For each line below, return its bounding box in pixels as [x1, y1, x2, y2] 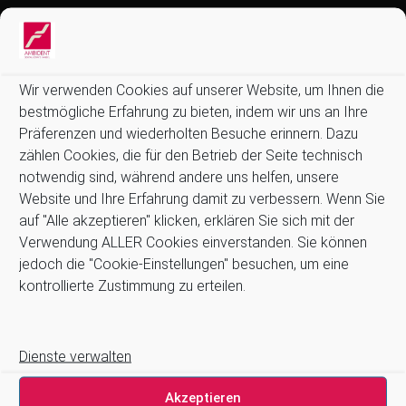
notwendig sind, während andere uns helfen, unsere [19, 168, 339, 186]
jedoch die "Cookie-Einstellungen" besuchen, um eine [19, 255, 349, 273]
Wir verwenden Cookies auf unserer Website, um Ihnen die [19, 81, 384, 99]
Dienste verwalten [19, 347, 131, 365]
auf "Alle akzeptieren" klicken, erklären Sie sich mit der [19, 211, 354, 229]
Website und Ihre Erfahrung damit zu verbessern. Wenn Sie [19, 189, 385, 208]
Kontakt [12, 116, 53, 130]
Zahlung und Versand [12, 161, 126, 175]
